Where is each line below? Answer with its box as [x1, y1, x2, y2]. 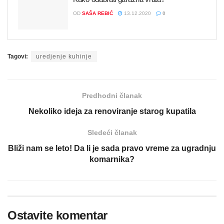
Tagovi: [7, 53, 28, 60]
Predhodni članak [82, 91, 142, 100]
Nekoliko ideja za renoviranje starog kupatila [28, 107, 196, 116]
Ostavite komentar [7, 208, 107, 222]
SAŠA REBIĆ [82, 10, 113, 16]
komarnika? [89, 155, 134, 164]
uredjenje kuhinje [36, 53, 92, 60]
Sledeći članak [87, 128, 137, 137]
